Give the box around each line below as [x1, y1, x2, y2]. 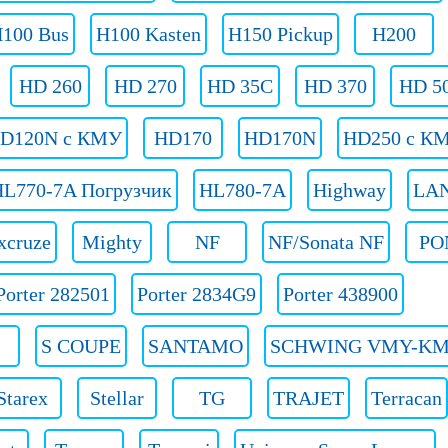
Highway [313, 179, 386, 201]
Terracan [371, 387, 442, 409]
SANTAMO [148, 335, 243, 357]
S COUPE [41, 335, 121, 357]
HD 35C [207, 75, 273, 97]
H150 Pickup [228, 23, 333, 45]
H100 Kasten [96, 23, 201, 45]
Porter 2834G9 [137, 283, 256, 305]
